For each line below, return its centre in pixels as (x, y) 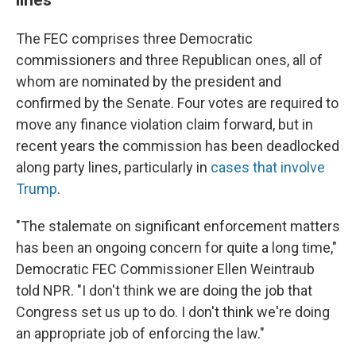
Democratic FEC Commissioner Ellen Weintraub (165, 269)
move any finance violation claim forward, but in (164, 124)
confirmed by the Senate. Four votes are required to (177, 103)
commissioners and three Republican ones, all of (169, 60)
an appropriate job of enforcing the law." (140, 333)
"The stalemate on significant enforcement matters (178, 226)
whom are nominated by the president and (149, 81)
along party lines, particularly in (113, 167)
